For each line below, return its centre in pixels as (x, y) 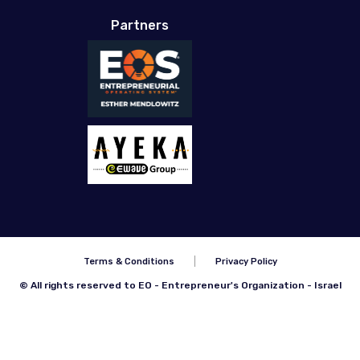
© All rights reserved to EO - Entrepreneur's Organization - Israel (180, 285)
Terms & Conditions (129, 261)
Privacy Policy (246, 261)
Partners (140, 26)
